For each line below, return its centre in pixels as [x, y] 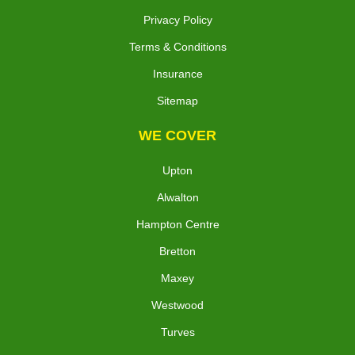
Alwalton [177, 197]
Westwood [177, 305]
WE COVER [177, 135]
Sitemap [177, 100]
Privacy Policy [177, 19]
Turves [177, 332]
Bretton [177, 251]
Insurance [177, 73]
